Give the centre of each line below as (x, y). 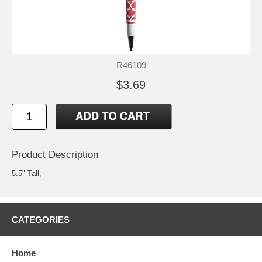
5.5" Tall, (27, 173)
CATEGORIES (41, 219)
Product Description (55, 154)
